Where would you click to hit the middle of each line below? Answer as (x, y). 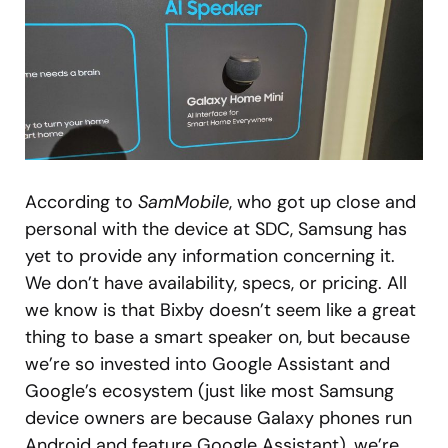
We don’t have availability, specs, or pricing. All (216, 283)
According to (81, 202)
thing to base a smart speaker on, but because (217, 337)
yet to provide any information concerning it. (210, 256)
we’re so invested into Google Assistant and (207, 364)
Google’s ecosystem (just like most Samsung (209, 391)
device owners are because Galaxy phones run (218, 418)
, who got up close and (322, 202)
